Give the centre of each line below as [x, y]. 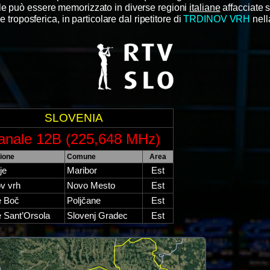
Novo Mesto [91, 185]
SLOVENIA [74, 118]
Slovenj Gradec [97, 215]
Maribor [82, 170]
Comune [81, 156]
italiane [205, 7]
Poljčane [83, 200]
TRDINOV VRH [217, 19]
